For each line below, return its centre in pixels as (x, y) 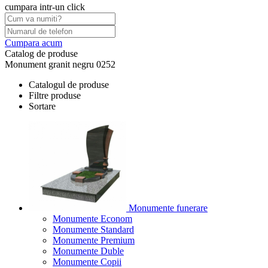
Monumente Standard (93, 229)
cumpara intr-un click (45, 7)
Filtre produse (55, 95)
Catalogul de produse (69, 85)
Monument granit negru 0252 (60, 64)
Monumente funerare (167, 208)
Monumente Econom (92, 219)
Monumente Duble (88, 251)
